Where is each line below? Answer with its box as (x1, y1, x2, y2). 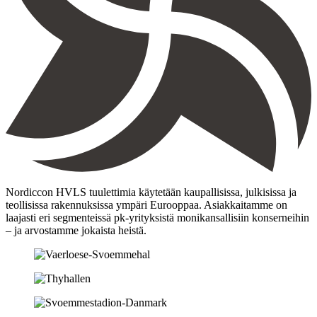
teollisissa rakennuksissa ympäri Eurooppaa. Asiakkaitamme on (6, 198, 287, 211)
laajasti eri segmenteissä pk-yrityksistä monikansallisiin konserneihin (6, 211, 309, 224)
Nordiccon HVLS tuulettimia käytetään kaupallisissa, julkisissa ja (6, 185, 296, 198)
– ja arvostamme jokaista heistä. (6, 224, 146, 236)
